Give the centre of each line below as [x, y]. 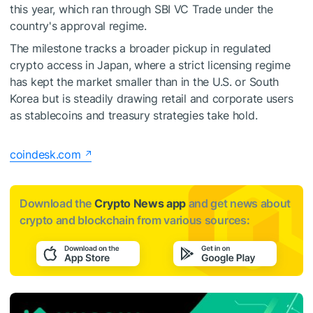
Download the [57, 203]
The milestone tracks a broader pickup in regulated [141, 48]
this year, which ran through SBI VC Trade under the [141, 9]
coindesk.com [45, 154]
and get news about [238, 203]
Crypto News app [140, 203]
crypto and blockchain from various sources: [135, 220]
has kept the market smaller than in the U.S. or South [145, 81]
